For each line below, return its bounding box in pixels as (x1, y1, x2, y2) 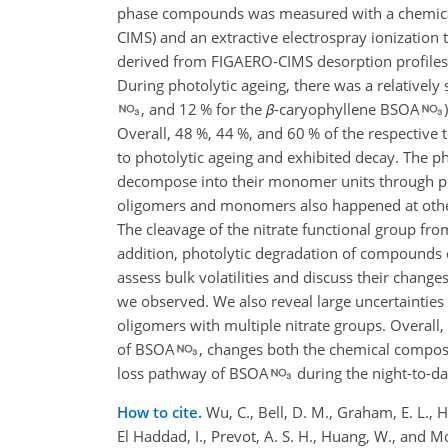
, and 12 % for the (141, 98, 266, 119)
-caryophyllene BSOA (274, 98, 420, 119)
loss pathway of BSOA (117, 362, 269, 383)
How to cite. (117, 401, 206, 422)
